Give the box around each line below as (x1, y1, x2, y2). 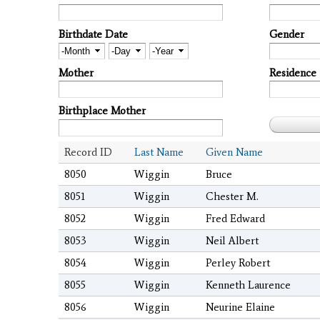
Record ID (64, 146, 112, 159)
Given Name (206, 146, 263, 159)
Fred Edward (206, 212, 265, 226)
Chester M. (206, 190, 259, 204)
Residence (269, 66, 316, 79)
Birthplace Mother (59, 104, 146, 118)
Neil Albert (206, 234, 259, 248)
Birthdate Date (59, 27, 128, 41)
